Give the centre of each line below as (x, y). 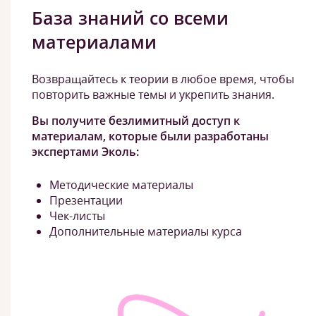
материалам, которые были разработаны (150, 136)
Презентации (86, 200)
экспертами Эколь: (85, 151)
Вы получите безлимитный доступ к (136, 120)
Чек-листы (77, 215)
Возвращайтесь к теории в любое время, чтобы (163, 79)
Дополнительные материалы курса (146, 231)
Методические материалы (121, 184)
